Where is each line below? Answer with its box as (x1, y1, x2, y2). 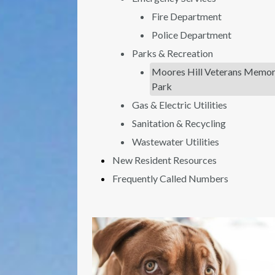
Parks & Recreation (132, 47, 213, 59)
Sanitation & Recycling (132, 117, 226, 129)
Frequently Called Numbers (112, 172, 228, 184)
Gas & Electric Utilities (132, 99, 227, 110)
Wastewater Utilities (132, 136, 219, 147)
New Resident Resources (112, 154, 217, 166)
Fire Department (152, 10, 222, 22)
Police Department (152, 29, 231, 41)
